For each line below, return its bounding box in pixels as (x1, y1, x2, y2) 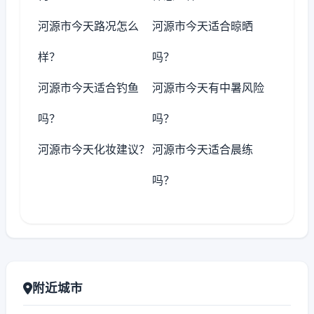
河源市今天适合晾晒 (152, 19, 254, 33)
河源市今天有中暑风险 (152, 81, 265, 95)
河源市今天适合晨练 (152, 142, 254, 156)
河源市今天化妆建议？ (38, 142, 150, 156)
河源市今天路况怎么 (38, 19, 139, 33)
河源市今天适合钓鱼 (38, 81, 139, 95)
